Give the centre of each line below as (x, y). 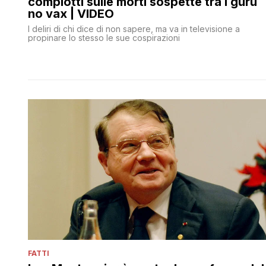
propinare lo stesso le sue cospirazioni (104, 37)
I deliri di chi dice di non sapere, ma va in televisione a (134, 28)
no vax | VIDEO (71, 13)
